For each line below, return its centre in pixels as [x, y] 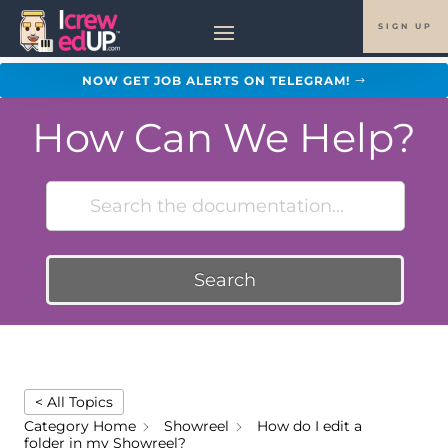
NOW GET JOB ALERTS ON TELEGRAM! [216, 80]
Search [224, 280]
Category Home [80, 426]
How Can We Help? [224, 138]
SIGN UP [405, 26]
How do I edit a [309, 426]
